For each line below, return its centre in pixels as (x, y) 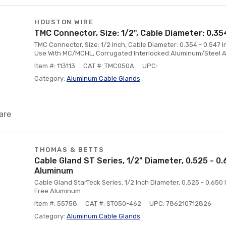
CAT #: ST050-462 (113, 204)
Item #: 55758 (56, 204)
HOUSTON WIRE (64, 22)
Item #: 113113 (55, 66)
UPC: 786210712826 (180, 204)
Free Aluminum (58, 191)
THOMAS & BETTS (69, 150)
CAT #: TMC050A (109, 66)
